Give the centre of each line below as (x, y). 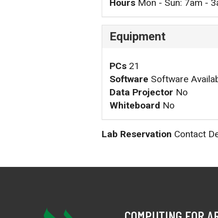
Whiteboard (135, 105)
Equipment (137, 36)
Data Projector (141, 92)
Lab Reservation (137, 134)
